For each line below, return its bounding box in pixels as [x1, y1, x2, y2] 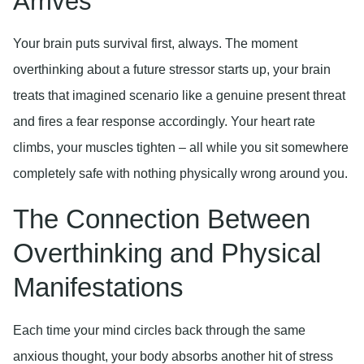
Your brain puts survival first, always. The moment [13, 36, 297, 50]
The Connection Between [13, 203, 310, 234]
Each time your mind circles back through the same [13, 323, 305, 337]
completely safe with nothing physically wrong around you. [13, 166, 348, 180]
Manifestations [13, 271, 184, 302]
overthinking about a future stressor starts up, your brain [13, 62, 331, 76]
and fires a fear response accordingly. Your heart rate [13, 114, 315, 128]
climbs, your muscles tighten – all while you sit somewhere [13, 140, 349, 154]
